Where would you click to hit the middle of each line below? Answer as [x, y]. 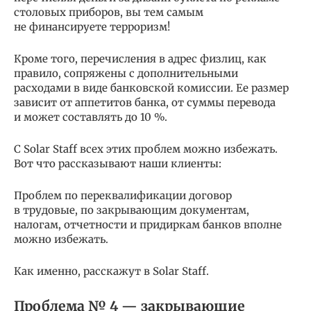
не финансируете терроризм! [92, 27]
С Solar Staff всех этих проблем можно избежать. [146, 149]
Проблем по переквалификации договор [123, 196]
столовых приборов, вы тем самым [109, 12]
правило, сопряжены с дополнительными [126, 74]
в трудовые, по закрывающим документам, [132, 210]
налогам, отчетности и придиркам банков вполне [148, 225]
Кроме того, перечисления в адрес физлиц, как [140, 59]
